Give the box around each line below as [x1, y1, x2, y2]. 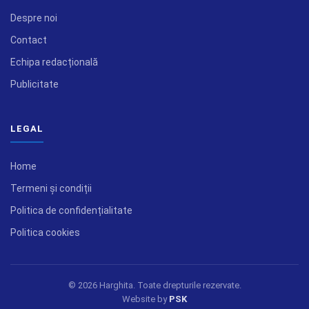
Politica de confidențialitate [10, 204, 132, 216]
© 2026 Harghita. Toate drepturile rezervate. [68, 279, 241, 290]
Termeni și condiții [10, 182, 92, 194]
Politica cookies [10, 226, 80, 238]
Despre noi [10, 12, 57, 23]
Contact [10, 34, 47, 46]
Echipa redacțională [10, 56, 98, 68]
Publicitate [10, 78, 59, 90]
